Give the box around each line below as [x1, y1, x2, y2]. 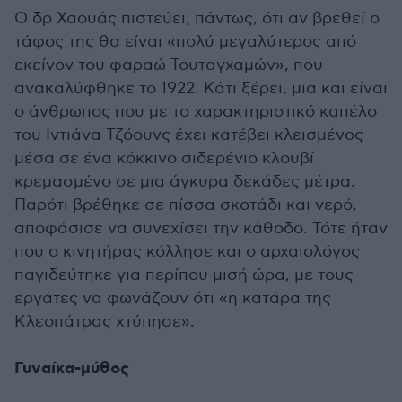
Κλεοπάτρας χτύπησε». [14, 311, 195, 331]
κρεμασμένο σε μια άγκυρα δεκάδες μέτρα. [14, 171, 355, 191]
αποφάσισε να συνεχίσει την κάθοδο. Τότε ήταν [14, 218, 388, 238]
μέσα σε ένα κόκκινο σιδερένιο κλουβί [14, 148, 314, 168]
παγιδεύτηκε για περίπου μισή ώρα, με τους [14, 265, 354, 284]
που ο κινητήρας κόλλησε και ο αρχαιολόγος [14, 241, 360, 261]
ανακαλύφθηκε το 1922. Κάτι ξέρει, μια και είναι [14, 78, 388, 98]
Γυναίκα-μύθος [14, 357, 129, 380]
